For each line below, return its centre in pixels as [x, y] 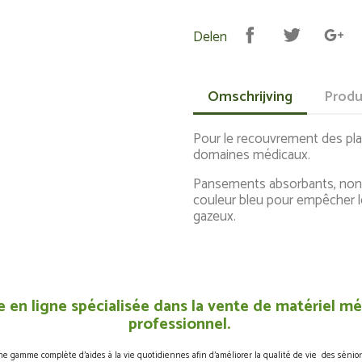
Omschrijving [250, 97]
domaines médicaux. [252, 155]
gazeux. [215, 217]
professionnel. [181, 324]
